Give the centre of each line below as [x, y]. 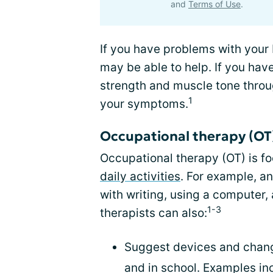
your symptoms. [144, 104]
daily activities [140, 176]
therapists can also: [154, 213]
